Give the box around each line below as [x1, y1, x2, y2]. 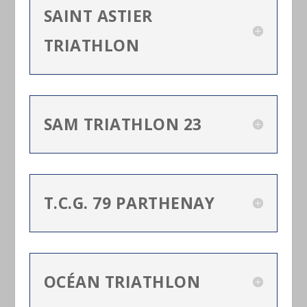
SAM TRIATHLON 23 [43, 112, 202, 135]
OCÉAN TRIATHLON [43, 270, 201, 293]
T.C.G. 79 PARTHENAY [43, 191, 215, 214]
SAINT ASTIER [43, 4, 153, 27]
